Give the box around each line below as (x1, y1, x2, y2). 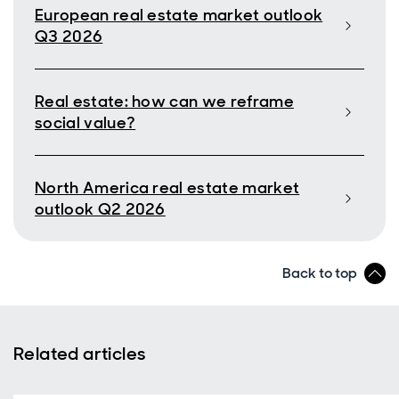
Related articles (13, 342, 146, 365)
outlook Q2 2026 (35, 199, 166, 220)
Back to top (282, 264, 357, 282)
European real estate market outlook (35, 4, 323, 26)
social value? (35, 112, 136, 134)
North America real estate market (35, 177, 300, 199)
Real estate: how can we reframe (35, 91, 294, 112)
